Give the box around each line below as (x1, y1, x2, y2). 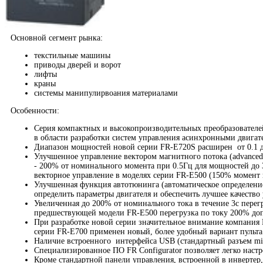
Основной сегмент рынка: (11, 33, 103, 43)
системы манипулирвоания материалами (34, 89, 178, 98)
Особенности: (11, 106, 59, 116)
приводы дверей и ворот (34, 60, 121, 70)
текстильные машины (34, 51, 110, 60)
